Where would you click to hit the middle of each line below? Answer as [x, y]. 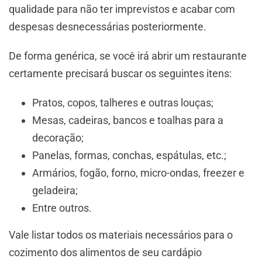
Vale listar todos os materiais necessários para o [121, 235]
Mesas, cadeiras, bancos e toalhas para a [128, 120]
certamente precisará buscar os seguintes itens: [120, 74]
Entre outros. [62, 208]
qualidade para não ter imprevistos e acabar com [122, 9]
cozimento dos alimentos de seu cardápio [105, 253]
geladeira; [55, 191]
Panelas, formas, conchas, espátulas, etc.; [129, 156]
